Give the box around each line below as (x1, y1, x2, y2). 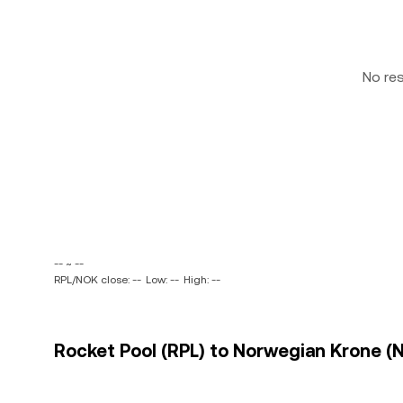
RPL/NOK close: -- (54, 273, 141, 286)
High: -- (184, 273, 220, 286)
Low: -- (146, 273, 179, 286)
